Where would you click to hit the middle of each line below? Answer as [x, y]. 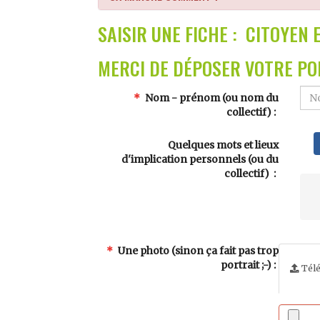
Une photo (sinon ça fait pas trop [197, 251]
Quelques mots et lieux [223, 145]
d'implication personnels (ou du [200, 160]
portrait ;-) [246, 265]
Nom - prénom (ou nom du [210, 98]
